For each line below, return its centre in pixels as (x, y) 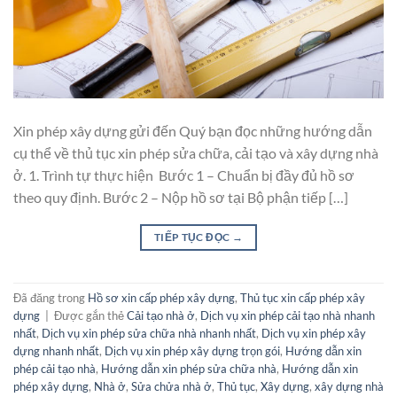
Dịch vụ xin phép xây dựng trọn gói (192, 351)
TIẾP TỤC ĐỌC (193, 237)
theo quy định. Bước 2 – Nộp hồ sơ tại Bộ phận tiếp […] (181, 197)
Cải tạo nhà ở (161, 316)
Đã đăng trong (51, 298)
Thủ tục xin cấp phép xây (303, 298)
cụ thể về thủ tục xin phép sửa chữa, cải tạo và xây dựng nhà (196, 152)
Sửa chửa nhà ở (171, 387)
